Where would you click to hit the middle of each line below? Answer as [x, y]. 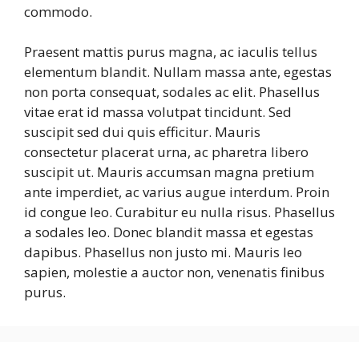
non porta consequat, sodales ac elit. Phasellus [172, 92]
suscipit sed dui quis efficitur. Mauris [142, 132]
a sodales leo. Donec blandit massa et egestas [169, 232]
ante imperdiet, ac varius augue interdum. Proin [177, 192]
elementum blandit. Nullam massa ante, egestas [178, 72]
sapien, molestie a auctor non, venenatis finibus [174, 272]
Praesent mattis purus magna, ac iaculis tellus [171, 52]
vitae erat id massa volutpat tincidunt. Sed [158, 112]
